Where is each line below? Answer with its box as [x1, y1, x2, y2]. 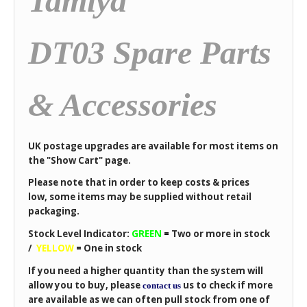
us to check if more [181, 278, 273, 291]
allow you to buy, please [28, 278, 143, 291]
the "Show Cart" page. [28, 153, 131, 167]
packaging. [28, 205, 79, 218]
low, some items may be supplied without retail [28, 191, 251, 204]
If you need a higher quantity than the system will [28, 264, 263, 277]
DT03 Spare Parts [28, 34, 271, 71]
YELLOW [36, 242, 76, 255]
